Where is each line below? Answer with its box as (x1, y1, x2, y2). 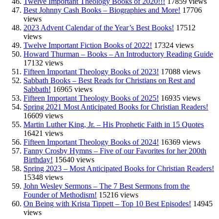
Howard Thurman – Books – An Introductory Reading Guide (23, 49, 213, 58)
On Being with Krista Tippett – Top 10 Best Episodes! (23, 199, 191, 208)
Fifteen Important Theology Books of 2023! (23, 67, 159, 76)
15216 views (99, 190, 138, 199)
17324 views (154, 41, 194, 49)
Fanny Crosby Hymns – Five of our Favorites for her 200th (23, 146, 206, 155)
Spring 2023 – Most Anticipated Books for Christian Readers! (23, 164, 214, 173)
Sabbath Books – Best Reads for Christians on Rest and (23, 76, 195, 85)
